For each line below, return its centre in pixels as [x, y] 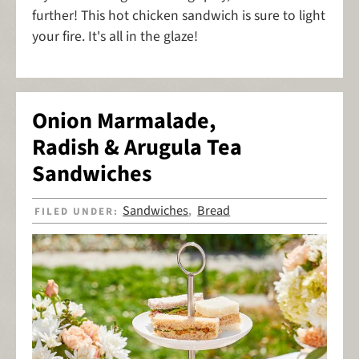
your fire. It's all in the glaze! [115, 37]
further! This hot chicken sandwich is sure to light [179, 16]
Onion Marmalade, [124, 121]
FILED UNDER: [79, 211]
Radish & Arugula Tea [137, 147]
